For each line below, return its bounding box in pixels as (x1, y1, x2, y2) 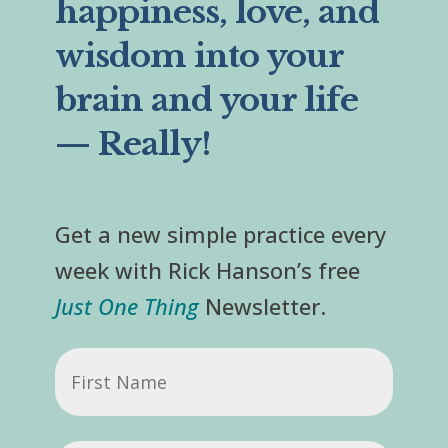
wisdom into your (54, 35, 343, 76)
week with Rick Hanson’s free (54, 254, 360, 285)
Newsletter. (198, 290, 326, 321)
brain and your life (54, 79, 358, 120)
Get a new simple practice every (54, 218, 386, 249)
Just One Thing (54, 290, 199, 321)
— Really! (54, 123, 211, 164)
